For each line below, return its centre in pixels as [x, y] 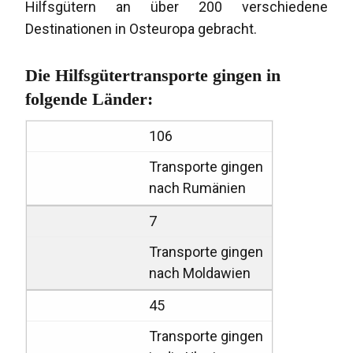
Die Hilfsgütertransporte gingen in [153, 76]
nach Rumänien [198, 188]
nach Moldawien [200, 273]
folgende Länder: [89, 99]
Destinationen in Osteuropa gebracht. [141, 29]
